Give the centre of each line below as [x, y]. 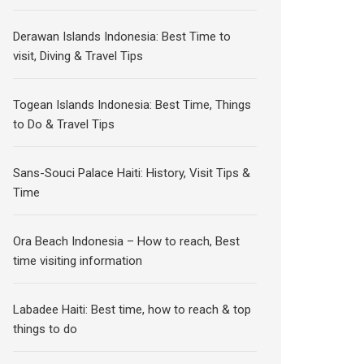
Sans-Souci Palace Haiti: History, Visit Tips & [132, 173]
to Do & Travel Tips [64, 124]
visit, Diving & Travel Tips [78, 56]
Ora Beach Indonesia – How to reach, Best [127, 241]
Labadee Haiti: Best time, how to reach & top [132, 310]
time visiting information [78, 261]
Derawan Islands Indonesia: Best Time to [122, 37]
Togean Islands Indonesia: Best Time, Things [132, 105]
